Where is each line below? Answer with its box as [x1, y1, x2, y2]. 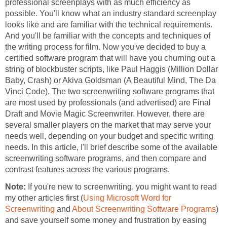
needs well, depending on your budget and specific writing [5, 132, 213, 141]
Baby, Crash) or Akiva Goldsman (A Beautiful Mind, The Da [5, 76, 216, 85]
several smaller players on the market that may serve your [5, 121, 211, 130]
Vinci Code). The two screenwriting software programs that [5, 87, 214, 96]
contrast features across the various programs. [5, 165, 170, 174]
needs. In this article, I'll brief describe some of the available [5, 143, 217, 152]
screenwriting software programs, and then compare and [5, 154, 206, 163]
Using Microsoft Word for [83, 194, 171, 203]
